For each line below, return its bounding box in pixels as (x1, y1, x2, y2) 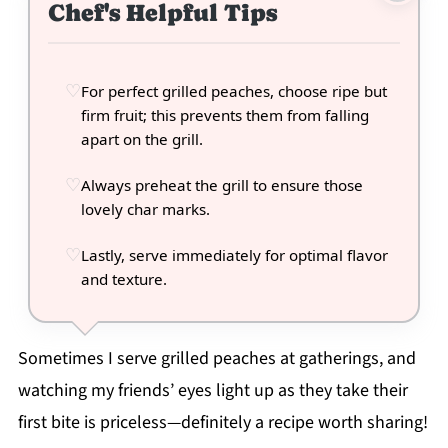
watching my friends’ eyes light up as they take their (17, 378, 408, 404)
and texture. (80, 269, 167, 290)
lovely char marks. (80, 199, 210, 220)
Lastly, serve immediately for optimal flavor (80, 245, 388, 266)
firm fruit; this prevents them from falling (80, 105, 369, 126)
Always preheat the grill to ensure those (80, 175, 363, 196)
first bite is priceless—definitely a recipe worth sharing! (17, 410, 428, 436)
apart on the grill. (80, 129, 203, 150)
